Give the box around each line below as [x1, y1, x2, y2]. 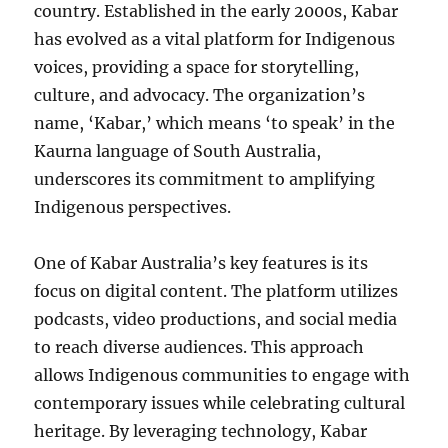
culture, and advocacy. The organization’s [34, 85, 366, 105]
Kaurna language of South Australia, [34, 141, 322, 161]
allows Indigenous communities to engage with [34, 365, 411, 385]
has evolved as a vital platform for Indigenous [34, 29, 396, 49]
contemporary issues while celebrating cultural [34, 393, 406, 413]
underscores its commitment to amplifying [34, 169, 376, 189]
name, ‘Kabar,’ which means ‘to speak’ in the [34, 113, 396, 133]
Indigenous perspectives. [34, 197, 232, 217]
